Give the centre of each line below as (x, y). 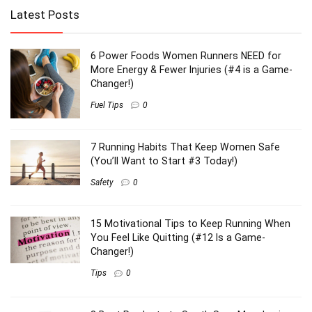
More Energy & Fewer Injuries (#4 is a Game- (192, 69)
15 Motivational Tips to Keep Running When (190, 224)
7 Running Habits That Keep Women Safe (185, 147)
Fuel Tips (107, 105)
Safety (102, 182)
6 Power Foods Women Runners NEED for (186, 55)
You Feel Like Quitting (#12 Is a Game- (178, 238)
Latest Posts (45, 14)
